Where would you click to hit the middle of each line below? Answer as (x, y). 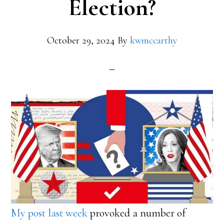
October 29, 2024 (81, 40)
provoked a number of (137, 213)
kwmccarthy (153, 40)
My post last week (49, 213)
